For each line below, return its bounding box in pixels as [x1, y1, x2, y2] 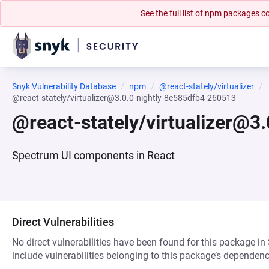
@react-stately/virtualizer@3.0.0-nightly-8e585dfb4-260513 [12, 93, 236, 103]
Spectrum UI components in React [12, 149, 175, 162]
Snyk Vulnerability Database [12, 82, 116, 91]
